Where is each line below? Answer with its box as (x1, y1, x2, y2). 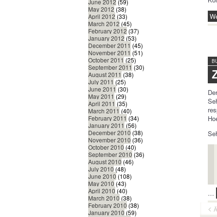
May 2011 (88, 92, 114, 101)
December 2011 (88, 41, 131, 50)
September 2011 (88, 63, 132, 72)
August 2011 (88, 70, 122, 79)
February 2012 (88, 27, 127, 35)
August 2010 (88, 157, 122, 166)
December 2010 (88, 128, 131, 137)
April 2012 (88, 12, 115, 21)
